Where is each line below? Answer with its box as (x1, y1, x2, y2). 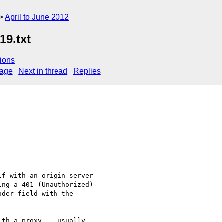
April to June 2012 (5, 13, 69, 21)
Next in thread (18, 67, 68, 76)
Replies (73, 67, 101, 76)
